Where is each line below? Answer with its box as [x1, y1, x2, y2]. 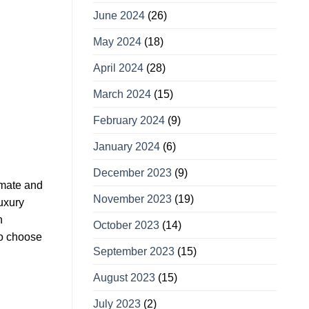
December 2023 [92, 167, 172, 179]
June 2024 [92, 10, 145, 22]
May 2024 [92, 36, 141, 48]
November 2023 [92, 193, 172, 206]
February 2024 [92, 114, 165, 127]
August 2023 [92, 272, 155, 284]
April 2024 [92, 62, 143, 74]
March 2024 [92, 88, 151, 101]
